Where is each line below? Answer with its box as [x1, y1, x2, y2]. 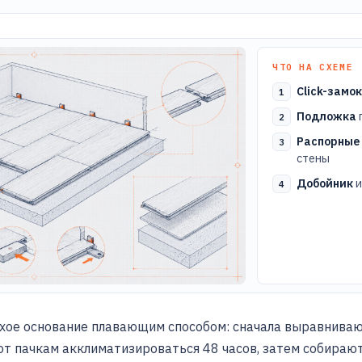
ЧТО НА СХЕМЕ [272, 61, 354, 73]
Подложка [297, 109, 357, 124]
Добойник [297, 176, 354, 191]
